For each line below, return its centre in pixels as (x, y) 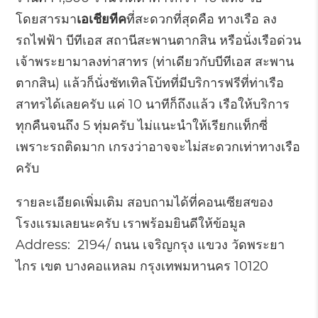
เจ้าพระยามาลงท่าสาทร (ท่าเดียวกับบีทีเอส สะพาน (155, 62)
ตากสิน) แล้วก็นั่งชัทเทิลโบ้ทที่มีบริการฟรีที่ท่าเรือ (150, 83)
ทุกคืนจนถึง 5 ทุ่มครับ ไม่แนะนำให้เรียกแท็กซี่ (142, 126)
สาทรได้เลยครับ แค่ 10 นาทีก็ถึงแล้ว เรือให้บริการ (153, 104)
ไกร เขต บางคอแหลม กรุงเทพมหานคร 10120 (142, 266)
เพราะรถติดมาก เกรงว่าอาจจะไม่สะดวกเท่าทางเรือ (158, 147)
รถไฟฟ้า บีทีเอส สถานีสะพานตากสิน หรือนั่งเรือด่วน (159, 40)
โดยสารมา (46, 19)
